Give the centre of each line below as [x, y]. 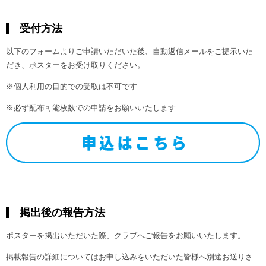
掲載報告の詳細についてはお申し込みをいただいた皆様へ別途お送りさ [129, 256]
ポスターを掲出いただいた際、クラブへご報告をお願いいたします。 [126, 235]
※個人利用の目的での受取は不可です [72, 86]
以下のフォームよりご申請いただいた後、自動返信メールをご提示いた [129, 51]
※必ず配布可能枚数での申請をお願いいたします [91, 107]
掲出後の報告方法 [62, 212]
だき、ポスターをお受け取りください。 [75, 65]
